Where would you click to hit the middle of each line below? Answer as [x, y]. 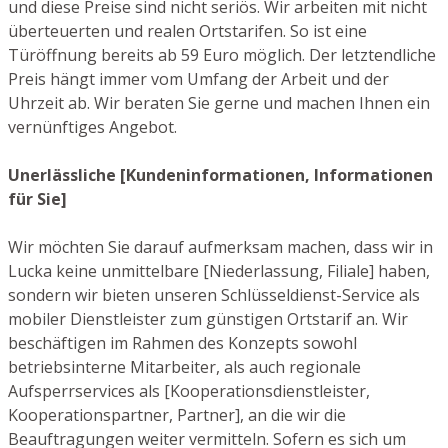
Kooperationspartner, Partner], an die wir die [177, 414]
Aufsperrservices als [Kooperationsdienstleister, [189, 390]
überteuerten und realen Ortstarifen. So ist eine [187, 30]
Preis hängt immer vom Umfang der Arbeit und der [198, 78]
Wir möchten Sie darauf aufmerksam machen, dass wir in [220, 246]
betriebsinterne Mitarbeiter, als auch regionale [184, 366]
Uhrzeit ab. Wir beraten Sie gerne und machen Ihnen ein [219, 102]
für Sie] [37, 198]
